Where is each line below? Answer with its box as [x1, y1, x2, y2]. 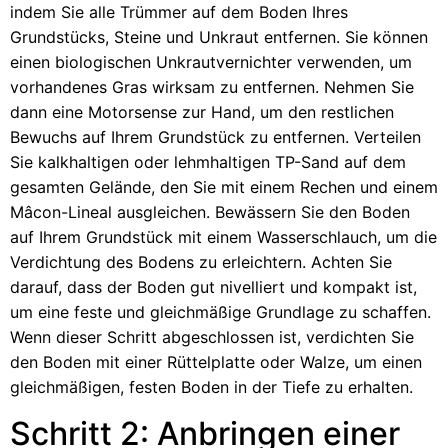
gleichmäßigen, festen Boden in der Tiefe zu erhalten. [10, 377, 413, 398]
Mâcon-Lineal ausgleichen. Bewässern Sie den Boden [10, 202, 410, 223]
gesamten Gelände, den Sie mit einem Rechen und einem [10, 177, 438, 198]
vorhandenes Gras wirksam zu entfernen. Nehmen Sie [10, 77, 414, 98]
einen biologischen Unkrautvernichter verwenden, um [10, 52, 412, 73]
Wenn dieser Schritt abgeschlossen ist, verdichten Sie [10, 327, 414, 348]
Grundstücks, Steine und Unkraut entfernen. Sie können [10, 27, 428, 48]
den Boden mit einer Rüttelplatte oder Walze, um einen [10, 352, 422, 373]
